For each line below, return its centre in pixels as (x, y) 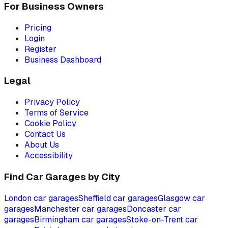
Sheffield (95, 198)
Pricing (38, 27)
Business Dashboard (63, 60)
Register (40, 49)
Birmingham (57, 219)
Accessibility (49, 156)
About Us (42, 145)
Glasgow (174, 198)
